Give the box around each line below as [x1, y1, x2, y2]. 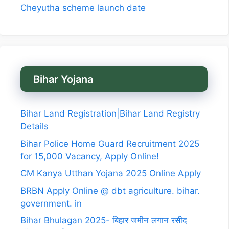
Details [20, 121, 49, 132]
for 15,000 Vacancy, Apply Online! [20, 151, 159, 162]
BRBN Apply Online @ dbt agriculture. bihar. [20, 185, 200, 196]
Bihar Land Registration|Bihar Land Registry [20, 108, 200, 119]
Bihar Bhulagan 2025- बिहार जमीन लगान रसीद [20, 215, 187, 226]
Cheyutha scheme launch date [20, 3, 146, 13]
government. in [20, 198, 82, 209]
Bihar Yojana [33, 73, 93, 86]
